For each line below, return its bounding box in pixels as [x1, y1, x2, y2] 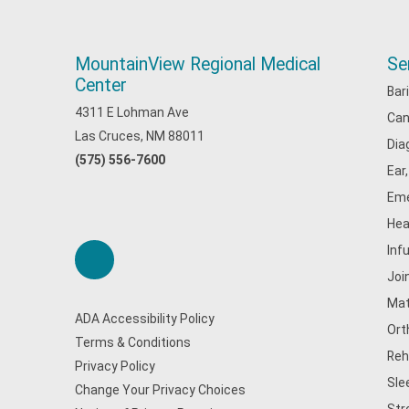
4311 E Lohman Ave [75, 105, 189, 120]
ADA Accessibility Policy [75, 311, 215, 326]
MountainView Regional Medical [75, 54, 320, 75]
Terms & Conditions [75, 335, 191, 350]
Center [75, 75, 127, 96]
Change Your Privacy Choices [75, 383, 246, 397]
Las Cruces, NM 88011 [75, 129, 204, 143]
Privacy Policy [75, 359, 155, 373]
